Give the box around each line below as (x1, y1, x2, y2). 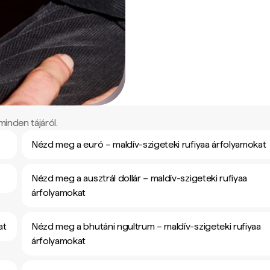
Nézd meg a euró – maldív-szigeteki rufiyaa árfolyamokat (31, 139, 266, 150)
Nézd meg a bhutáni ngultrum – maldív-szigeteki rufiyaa (31, 221, 261, 232)
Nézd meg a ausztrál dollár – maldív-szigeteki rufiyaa (31, 172, 248, 184)
